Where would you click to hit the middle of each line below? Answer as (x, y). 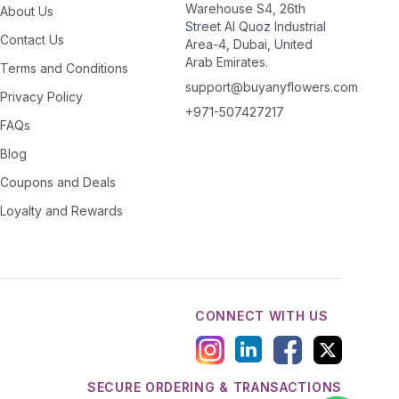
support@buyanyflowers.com (272, 87)
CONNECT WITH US (262, 316)
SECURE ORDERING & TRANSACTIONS (215, 387)
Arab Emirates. (227, 62)
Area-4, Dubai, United (249, 44)
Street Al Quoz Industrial (256, 26)
